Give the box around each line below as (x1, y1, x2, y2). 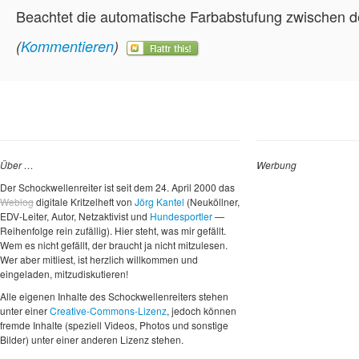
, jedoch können (167, 304, 236, 318)
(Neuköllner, (184, 195, 240, 209)
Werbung (256, 158, 296, 172)
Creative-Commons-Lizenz (50, 304, 167, 318)
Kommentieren (21, 36, 114, 57)
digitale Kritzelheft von (34, 195, 135, 209)
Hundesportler (150, 209, 212, 224)
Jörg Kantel (135, 195, 184, 209)
